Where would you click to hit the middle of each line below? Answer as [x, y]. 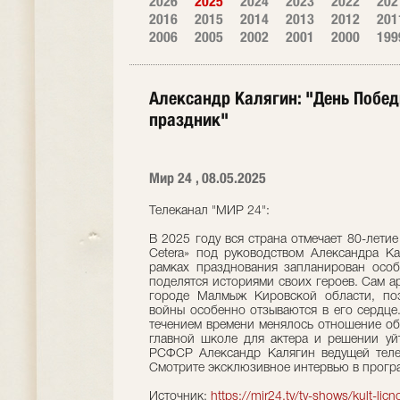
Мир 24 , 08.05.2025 [208, 178]
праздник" [189, 119]
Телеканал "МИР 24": [209, 211]
